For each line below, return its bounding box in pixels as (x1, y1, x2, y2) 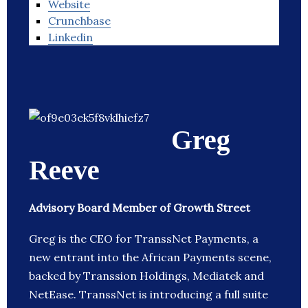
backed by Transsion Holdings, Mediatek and (29, 269, 264, 283)
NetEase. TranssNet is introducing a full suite (29, 287, 268, 302)
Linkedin (48, 30, 93, 45)
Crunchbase (48, 14, 111, 28)
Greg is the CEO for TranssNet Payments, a (29, 232, 258, 246)
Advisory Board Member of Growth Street (29, 201, 250, 215)
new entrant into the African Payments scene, (29, 250, 272, 265)
